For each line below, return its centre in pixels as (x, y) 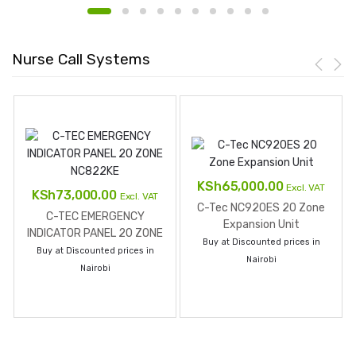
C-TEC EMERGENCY (95, 217)
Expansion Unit (261, 225)
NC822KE (95, 250)
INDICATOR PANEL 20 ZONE (95, 234)
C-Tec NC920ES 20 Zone (261, 208)
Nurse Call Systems (81, 59)
